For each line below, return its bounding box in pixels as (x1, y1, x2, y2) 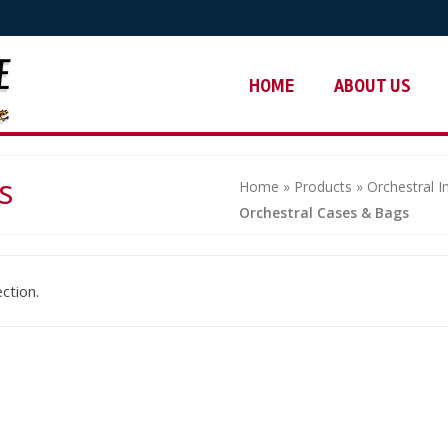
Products (294, 177, 352, 196)
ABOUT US (334, 75, 411, 97)
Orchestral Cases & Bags (239, 203, 409, 222)
